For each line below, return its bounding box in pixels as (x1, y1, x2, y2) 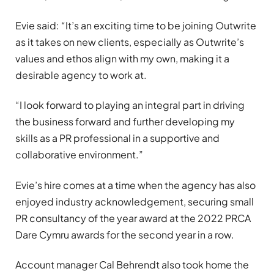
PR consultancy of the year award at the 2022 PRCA (15, 211, 251, 224)
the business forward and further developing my (15, 115, 235, 128)
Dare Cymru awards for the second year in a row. (15, 228, 234, 241)
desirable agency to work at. (15, 68, 147, 81)
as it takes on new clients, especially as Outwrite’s (15, 35, 244, 48)
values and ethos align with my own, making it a (15, 51, 229, 65)
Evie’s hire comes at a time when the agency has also (15, 178, 256, 191)
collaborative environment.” (15, 148, 143, 161)
